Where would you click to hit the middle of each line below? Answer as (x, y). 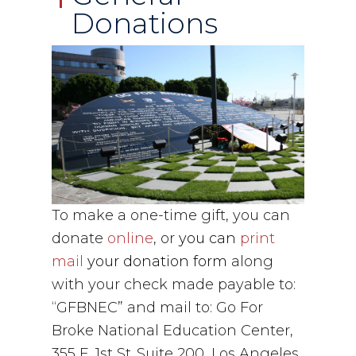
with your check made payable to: (174, 284)
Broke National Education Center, (172, 330)
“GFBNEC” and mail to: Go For (157, 307)
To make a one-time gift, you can (171, 215)
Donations (145, 23)
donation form (175, 261)
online (130, 238)
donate (79, 238)
